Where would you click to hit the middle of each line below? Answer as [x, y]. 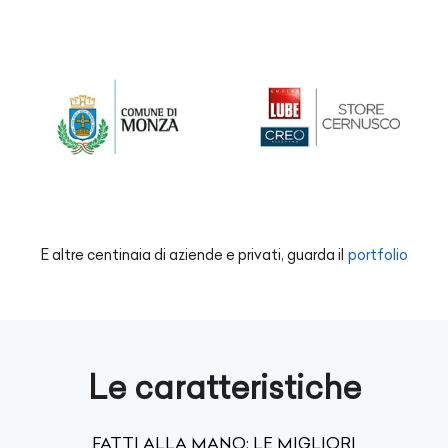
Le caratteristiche [224, 386]
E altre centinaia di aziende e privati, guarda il [192, 254]
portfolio [378, 254]
